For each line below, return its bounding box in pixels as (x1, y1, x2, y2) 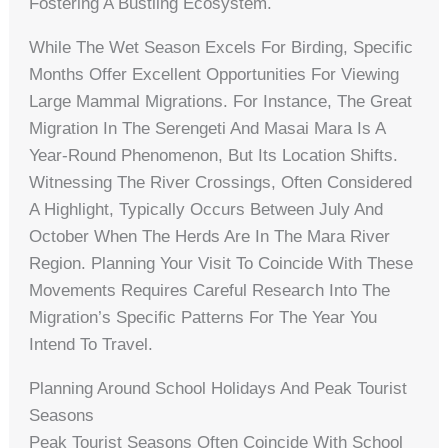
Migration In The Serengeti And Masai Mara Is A (29, 119, 386, 139)
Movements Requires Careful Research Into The (29, 281, 391, 301)
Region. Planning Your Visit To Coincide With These (29, 254, 414, 274)
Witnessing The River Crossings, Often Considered (29, 173, 413, 193)
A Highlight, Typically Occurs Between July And (29, 200, 384, 220)
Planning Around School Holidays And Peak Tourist (29, 379, 408, 399)
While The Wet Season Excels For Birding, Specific (29, 38, 414, 58)
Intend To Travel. (29, 335, 154, 355)
